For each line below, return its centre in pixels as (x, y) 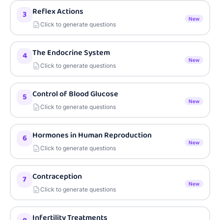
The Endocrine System (71, 53)
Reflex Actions (58, 12)
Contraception (57, 177)
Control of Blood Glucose (75, 94)
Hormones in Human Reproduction (92, 135)
